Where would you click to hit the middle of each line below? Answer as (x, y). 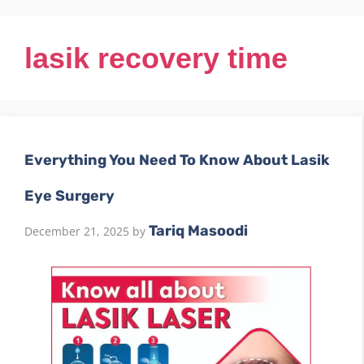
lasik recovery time (156, 58)
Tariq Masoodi (198, 231)
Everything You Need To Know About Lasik (177, 160)
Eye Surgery (69, 196)
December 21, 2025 (77, 231)
